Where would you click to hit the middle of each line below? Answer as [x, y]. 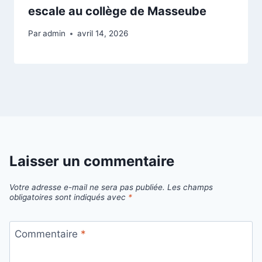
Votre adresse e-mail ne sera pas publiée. [87, 187]
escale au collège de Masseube [117, 11]
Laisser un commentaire [92, 161]
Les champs [190, 187]
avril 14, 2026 [103, 34]
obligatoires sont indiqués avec [69, 197]
